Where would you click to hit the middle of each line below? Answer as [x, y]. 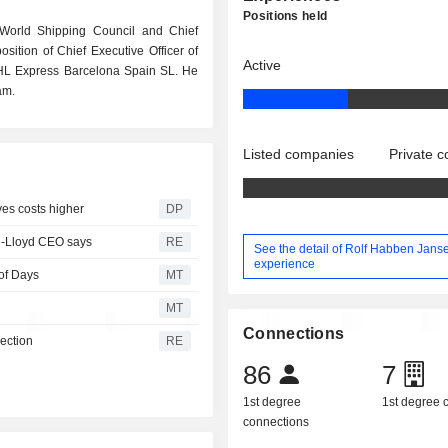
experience [285, 263]
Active [262, 65]
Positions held [285, 16]
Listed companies [299, 154]
